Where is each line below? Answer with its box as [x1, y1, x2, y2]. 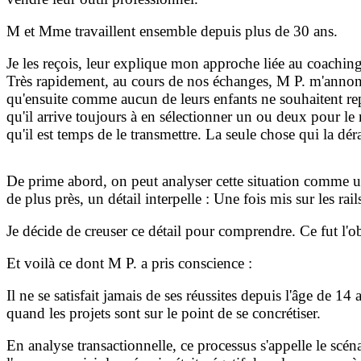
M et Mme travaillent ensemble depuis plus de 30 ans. [6, 23, 338, 40]
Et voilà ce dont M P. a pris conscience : [6, 255, 252, 272]
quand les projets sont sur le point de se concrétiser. [6, 305, 321, 322]
